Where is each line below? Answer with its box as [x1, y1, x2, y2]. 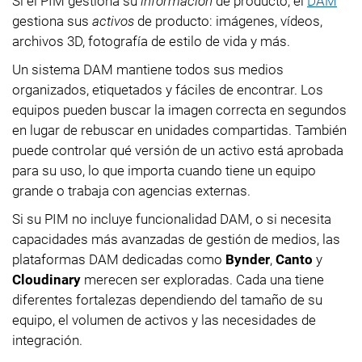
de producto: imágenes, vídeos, [134, 12, 322, 29]
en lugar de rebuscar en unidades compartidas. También [12, 121, 347, 138]
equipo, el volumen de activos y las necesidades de [12, 311, 316, 328]
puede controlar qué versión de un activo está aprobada [12, 141, 343, 158]
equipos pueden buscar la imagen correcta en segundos [12, 101, 347, 118]
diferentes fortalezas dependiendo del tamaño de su [12, 291, 322, 308]
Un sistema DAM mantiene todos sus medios [12, 61, 284, 78]
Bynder [225, 250, 270, 267]
